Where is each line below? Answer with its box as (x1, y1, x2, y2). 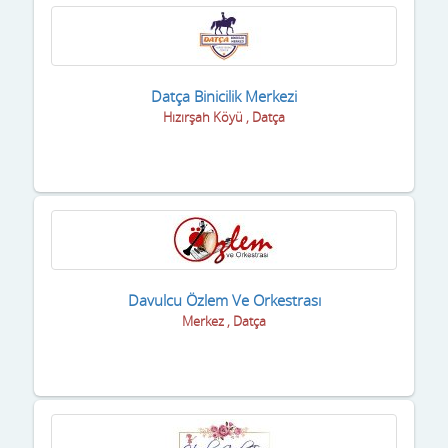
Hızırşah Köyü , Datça (163, 107, 285, 126)
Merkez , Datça (182, 311, 266, 330)
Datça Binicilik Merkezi (151, 85, 297, 106)
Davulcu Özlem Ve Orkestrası (127, 289, 321, 310)
